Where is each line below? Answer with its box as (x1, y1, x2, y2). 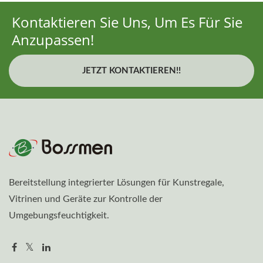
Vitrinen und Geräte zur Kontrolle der (9, 194, 163, 204)
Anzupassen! (12, 30, 94, 50)
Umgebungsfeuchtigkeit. (9, 211, 109, 221)
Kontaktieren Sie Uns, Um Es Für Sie (12, 12, 242, 32)
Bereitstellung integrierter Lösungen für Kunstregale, (9, 178, 224, 188)
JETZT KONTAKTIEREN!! (82, 66, 181, 76)
